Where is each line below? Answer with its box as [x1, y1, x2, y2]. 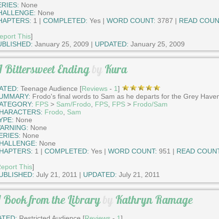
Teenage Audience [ [18, 84, 82, 92]
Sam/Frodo [56, 100, 91, 108]
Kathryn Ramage [115, 192, 193, 207]
